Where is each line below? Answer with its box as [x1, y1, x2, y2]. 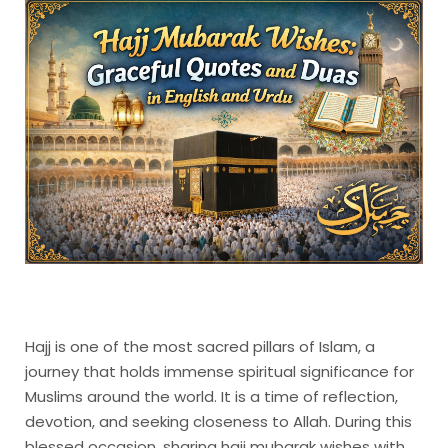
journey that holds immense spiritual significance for [25, 361, 414, 383]
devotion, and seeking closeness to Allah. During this [25, 411, 412, 433]
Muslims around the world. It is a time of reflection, [25, 386, 398, 408]
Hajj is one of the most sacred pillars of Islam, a [25, 336, 375, 358]
